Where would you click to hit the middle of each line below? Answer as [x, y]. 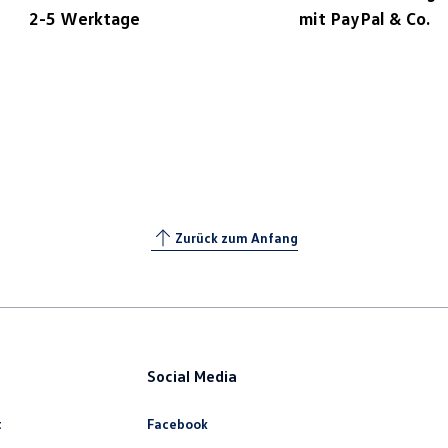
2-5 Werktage [84, 18]
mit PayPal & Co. [364, 18]
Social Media [192, 376]
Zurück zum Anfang [236, 237]
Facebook [178, 423]
